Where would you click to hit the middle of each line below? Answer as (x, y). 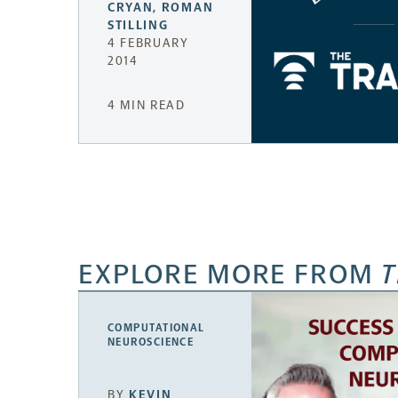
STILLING (138, 26)
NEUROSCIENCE (151, 342)
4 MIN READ (147, 106)
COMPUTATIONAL (156, 328)
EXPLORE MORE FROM (230, 275)
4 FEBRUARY (148, 44)
